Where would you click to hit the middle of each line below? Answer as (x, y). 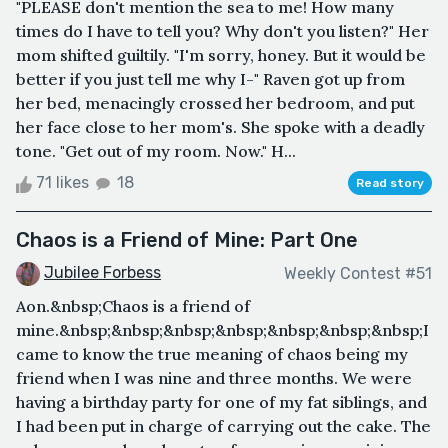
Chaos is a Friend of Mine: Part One (187, 240)
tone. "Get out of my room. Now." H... (156, 151)
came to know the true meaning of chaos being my (212, 354)
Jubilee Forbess (102, 273)
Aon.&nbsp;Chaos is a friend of (133, 306)
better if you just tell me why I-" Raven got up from (210, 79)
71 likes (62, 183)
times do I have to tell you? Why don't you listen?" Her (222, 31)
